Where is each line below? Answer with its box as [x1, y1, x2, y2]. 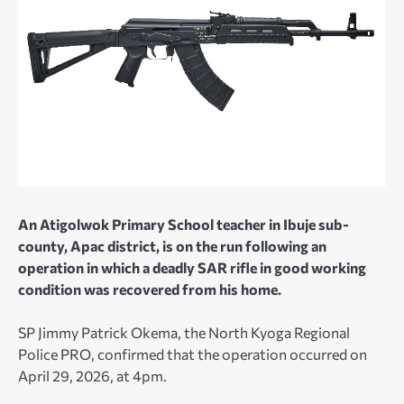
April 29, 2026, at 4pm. [18, 367, 167, 385]
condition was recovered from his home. [18, 280, 281, 298]
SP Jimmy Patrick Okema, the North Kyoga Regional [18, 324, 350, 342]
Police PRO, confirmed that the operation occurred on [18, 345, 367, 363]
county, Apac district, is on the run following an [18, 237, 326, 255]
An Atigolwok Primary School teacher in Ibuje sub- [18, 216, 349, 234]
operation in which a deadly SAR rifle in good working [18, 259, 366, 277]
